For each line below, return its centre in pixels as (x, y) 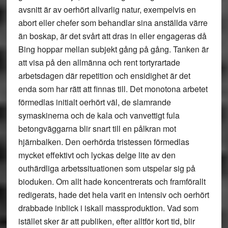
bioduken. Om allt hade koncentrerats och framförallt (112, 181)
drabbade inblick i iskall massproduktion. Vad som (108, 208)
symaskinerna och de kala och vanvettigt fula (99, 115)
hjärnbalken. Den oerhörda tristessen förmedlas (104, 142)
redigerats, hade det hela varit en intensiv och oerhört (113, 195)
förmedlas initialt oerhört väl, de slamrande (94, 102)
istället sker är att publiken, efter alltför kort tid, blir (106, 221)
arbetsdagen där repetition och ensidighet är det (104, 76)
